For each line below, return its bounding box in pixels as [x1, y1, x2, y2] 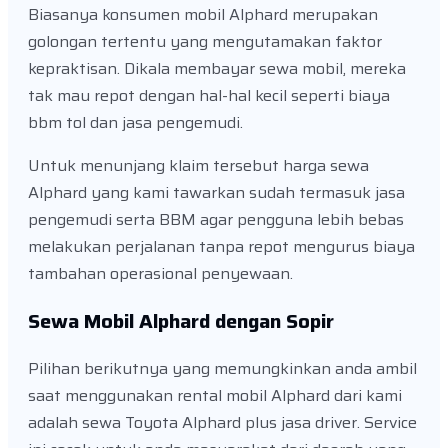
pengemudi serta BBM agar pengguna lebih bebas [28, 207, 404, 233]
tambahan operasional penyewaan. [28, 261, 293, 287]
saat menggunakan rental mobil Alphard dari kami [28, 383, 402, 409]
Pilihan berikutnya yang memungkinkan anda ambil [28, 356, 417, 382]
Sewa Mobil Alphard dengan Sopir [28, 305, 334, 338]
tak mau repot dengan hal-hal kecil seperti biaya [28, 83, 390, 109]
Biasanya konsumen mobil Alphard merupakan [28, 2, 378, 28]
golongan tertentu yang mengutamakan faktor [28, 29, 382, 55]
